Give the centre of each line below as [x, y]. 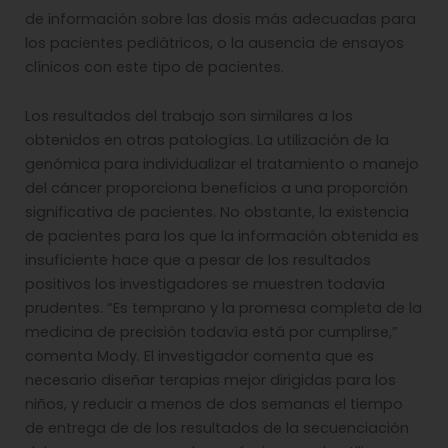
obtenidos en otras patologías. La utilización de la [207, 140]
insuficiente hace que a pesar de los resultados [198, 260]
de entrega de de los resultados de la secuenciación [217, 428]
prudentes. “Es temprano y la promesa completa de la [223, 308]
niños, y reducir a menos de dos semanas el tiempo [214, 404]
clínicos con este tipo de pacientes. [154, 66]
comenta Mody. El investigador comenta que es [199, 356]
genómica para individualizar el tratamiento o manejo [222, 164]
